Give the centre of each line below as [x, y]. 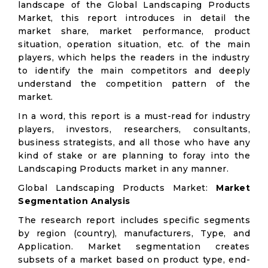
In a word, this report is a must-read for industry [134, 116]
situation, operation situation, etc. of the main [134, 44]
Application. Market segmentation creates [134, 246]
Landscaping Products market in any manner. [123, 169]
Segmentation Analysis [74, 201]
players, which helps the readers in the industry [134, 57]
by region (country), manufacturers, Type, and [134, 233]
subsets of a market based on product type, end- [134, 260]
